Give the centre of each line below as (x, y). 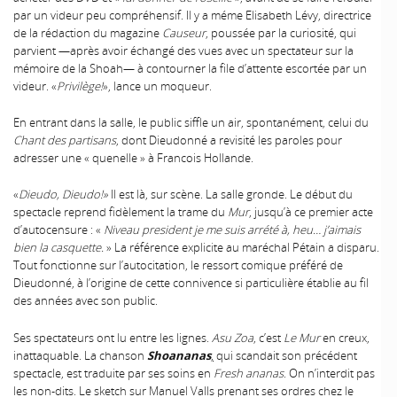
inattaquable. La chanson (80, 355)
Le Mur (302, 337)
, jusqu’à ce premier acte (311, 212)
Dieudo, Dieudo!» (63, 195)
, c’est (269, 337)
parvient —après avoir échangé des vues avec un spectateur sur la (183, 51)
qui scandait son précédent (285, 355)
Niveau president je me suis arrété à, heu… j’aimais (232, 230)
